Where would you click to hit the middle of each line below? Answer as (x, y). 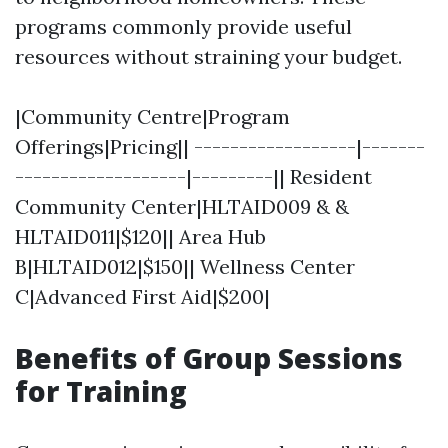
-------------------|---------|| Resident (193, 176)
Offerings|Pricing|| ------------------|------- (220, 146)
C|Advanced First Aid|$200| (142, 296)
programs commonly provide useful (183, 26)
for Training (101, 391)
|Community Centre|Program (152, 116)
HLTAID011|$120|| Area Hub (140, 236)
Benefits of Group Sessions (209, 358)
